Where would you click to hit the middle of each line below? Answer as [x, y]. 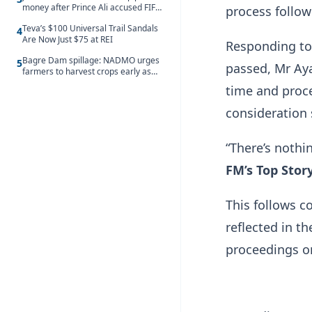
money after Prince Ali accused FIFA [92, 7]
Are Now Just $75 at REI [68, 39]
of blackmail [46, 18]
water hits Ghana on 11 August [82, 83]
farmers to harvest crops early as [87, 71]
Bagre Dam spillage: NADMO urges [91, 60]
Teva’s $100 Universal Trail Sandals [90, 28]
